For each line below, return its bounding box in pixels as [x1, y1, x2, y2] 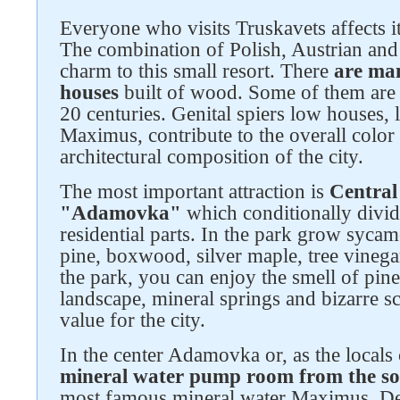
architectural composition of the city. [60, 146, 369, 168]
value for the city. [60, 309, 211, 331]
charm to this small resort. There [60, 60, 334, 82]
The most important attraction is [60, 180, 329, 203]
